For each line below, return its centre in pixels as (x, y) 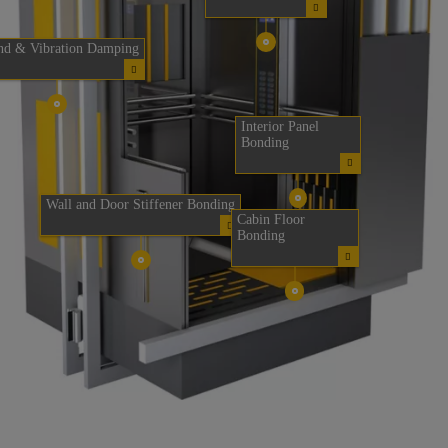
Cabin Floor (270, 220)
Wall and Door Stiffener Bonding (141, 204)
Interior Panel (280, 126)
